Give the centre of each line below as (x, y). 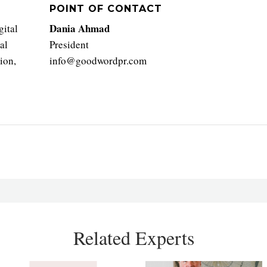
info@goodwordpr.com (98, 60)
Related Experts (133, 237)
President (69, 44)
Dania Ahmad (80, 28)
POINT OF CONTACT (106, 8)
